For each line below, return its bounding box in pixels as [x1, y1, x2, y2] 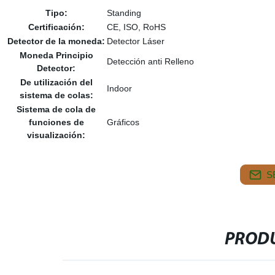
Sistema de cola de [17, 104, 96, 114]
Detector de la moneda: [7, 36, 106, 46]
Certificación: [28, 22, 85, 32]
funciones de [28, 117, 84, 127]
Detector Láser [106, 36, 165, 46]
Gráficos [106, 117, 139, 127]
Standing [106, 8, 141, 18]
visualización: [27, 130, 86, 140]
